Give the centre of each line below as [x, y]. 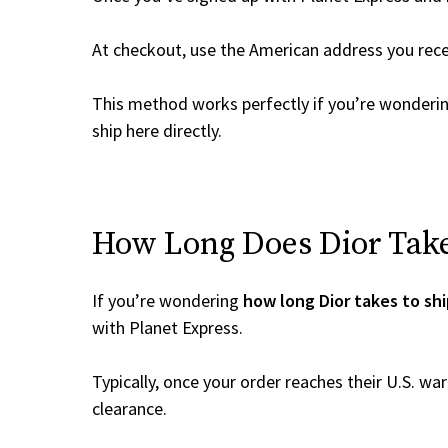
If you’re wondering [167, 300]
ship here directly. [157, 130]
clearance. [129, 408]
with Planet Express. [167, 327]
